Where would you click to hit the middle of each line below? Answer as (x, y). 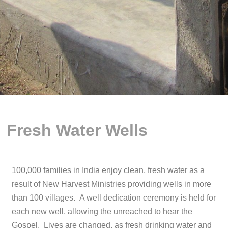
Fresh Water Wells (77, 130)
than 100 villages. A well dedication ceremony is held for (114, 198)
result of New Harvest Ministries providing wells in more (112, 184)
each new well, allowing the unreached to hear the (102, 212)
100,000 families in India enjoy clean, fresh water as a (108, 170)
